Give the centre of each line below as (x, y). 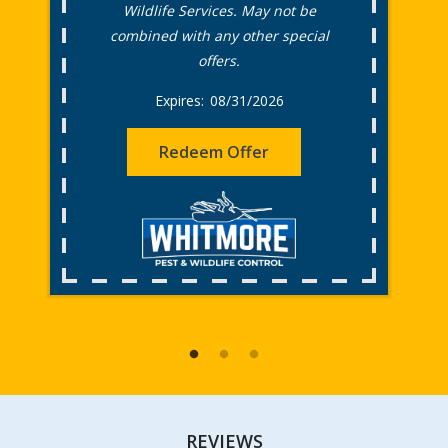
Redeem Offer (214, 152)
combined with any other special (219, 36)
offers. (219, 61)
